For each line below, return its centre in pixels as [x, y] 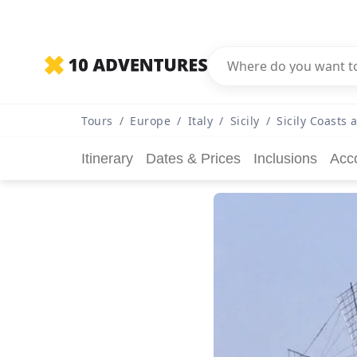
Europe [150, 121]
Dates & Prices [193, 159]
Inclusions [285, 159]
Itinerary [107, 159]
